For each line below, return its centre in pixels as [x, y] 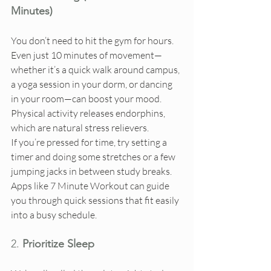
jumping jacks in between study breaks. [92, 171]
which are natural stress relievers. [80, 128]
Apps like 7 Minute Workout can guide [91, 186]
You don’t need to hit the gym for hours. [93, 41]
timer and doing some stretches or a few [94, 157]
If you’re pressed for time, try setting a [90, 142]
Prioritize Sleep [58, 244]
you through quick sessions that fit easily [96, 201]
